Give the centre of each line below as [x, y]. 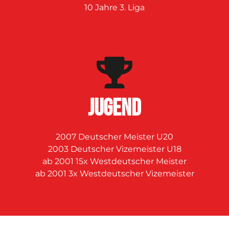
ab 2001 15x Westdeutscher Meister [114, 162]
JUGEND [114, 109]
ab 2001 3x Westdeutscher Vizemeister [114, 174]
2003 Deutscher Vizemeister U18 [114, 149]
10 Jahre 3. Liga [114, 8]
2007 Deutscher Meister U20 [114, 137]
